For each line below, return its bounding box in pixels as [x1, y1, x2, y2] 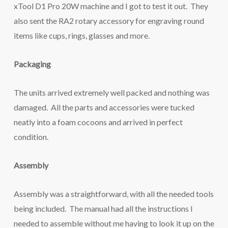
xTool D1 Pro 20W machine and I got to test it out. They [13, 1, 208, 11]
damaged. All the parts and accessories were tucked [13, 102, 194, 112]
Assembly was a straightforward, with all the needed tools [13, 189, 214, 198]
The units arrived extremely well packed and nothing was [13, 88, 210, 97]
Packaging [13, 59, 51, 69]
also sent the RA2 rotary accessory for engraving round [13, 16, 204, 25]
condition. [13, 132, 48, 141]
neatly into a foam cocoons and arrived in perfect [13, 117, 183, 127]
